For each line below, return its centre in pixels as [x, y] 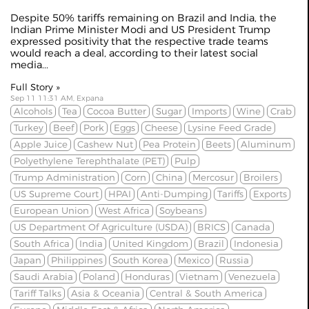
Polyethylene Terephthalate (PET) [89, 161]
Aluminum [266, 144]
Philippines [77, 260]
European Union [51, 210]
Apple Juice [41, 144]
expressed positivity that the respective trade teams [139, 41]
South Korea [140, 260]
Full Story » [35, 87]
